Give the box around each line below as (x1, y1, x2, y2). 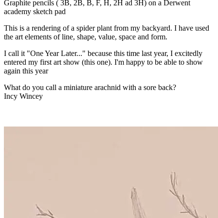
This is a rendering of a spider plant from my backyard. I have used (4, 24, 209, 33)
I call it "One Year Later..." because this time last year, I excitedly (4, 49, 202, 58)
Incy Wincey (4, 92, 43, 101)
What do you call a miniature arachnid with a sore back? (4, 83, 176, 92)
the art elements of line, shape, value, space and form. (4, 33, 167, 41)
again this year (4, 67, 48, 75)
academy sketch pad (4, 7, 66, 16)
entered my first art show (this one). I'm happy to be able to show (4, 58, 203, 67)
